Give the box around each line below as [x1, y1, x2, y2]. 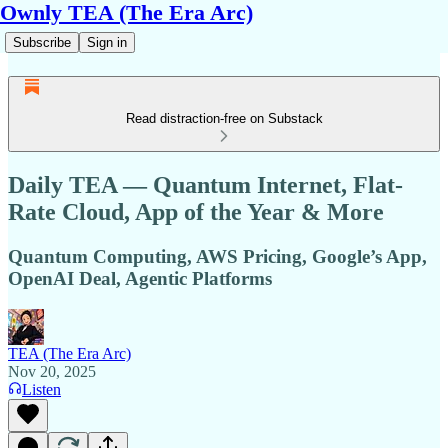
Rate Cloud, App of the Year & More [8, 198, 384, 225]
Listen [22, 380, 61, 398]
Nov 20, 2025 [8, 362, 96, 380]
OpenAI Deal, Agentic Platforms [8, 267, 272, 289]
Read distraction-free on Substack [125, 111, 323, 126]
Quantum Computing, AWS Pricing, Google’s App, [8, 245, 427, 267]
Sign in [87, 35, 127, 50]
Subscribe [13, 35, 71, 50]
